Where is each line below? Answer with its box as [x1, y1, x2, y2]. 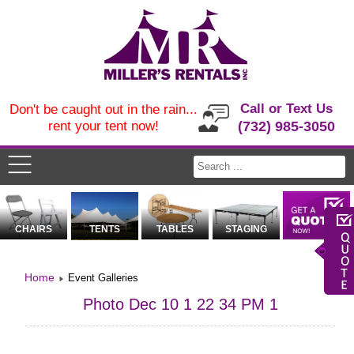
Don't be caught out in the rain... [9, 102, 198, 117]
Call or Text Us [240, 101, 333, 116]
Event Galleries [68, 272, 139, 284]
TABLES [156, 224, 194, 235]
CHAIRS [15, 224, 53, 235]
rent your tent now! [47, 119, 159, 134]
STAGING [224, 224, 267, 235]
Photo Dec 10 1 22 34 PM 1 [82, 296, 278, 314]
